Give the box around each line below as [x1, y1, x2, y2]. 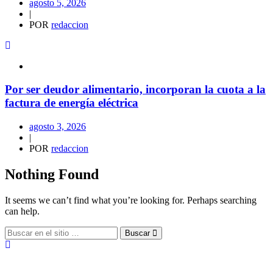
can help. [5, 205, 40, 216]
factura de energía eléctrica [5, 96, 138, 110]
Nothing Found [5, 166, 99, 182]
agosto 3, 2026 [29, 121, 86, 132]
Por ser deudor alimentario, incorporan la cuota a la [5, 83, 266, 96]
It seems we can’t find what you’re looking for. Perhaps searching [5, 194, 257, 205]
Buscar [125, 228, 152, 238]
